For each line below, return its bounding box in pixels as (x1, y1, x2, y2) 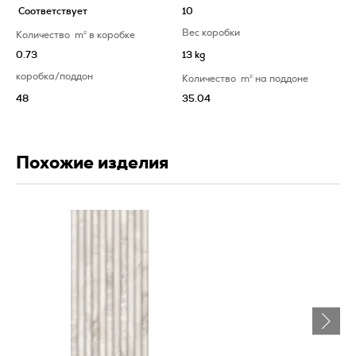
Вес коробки (181, 27, 240, 37)
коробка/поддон (16, 71, 93, 81)
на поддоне (254, 73, 308, 83)
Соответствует (18, 6, 87, 16)
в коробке (89, 29, 135, 40)
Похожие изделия (16, 153, 168, 172)
